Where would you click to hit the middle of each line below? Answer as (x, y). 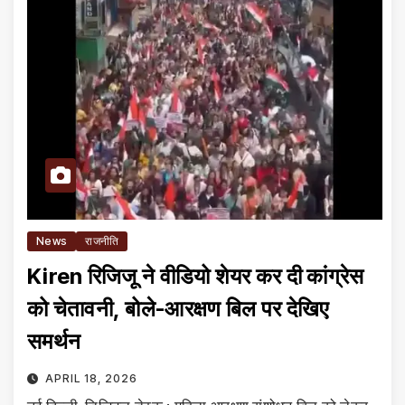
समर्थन (54, 341)
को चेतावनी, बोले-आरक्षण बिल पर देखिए (178, 308)
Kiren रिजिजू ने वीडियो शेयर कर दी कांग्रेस (196, 276)
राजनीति (102, 240)
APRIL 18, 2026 (91, 378)
